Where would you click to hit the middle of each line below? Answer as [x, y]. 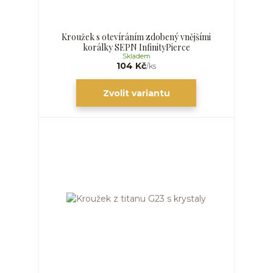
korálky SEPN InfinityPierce [136, 47]
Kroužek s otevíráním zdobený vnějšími [136, 37]
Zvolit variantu [136, 93]
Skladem [136, 56]
